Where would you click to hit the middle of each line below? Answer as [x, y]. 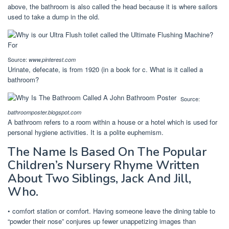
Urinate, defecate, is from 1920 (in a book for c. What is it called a [105, 69]
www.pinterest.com [52, 59]
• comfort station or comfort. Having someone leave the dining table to [111, 211]
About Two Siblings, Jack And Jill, [99, 178]
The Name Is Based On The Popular [107, 152]
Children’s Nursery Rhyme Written [104, 165]
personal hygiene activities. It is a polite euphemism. [86, 132]
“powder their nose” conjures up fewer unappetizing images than [102, 221]
